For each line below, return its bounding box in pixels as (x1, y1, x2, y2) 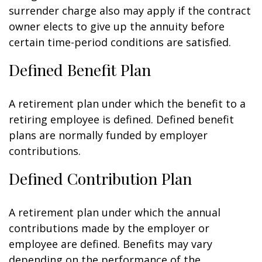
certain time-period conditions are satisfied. (9, 35, 231, 49)
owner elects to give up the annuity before (9, 19, 225, 33)
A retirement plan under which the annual (9, 205, 220, 219)
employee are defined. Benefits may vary (9, 237, 212, 251)
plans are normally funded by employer (9, 128, 208, 142)
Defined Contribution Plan (9, 168, 192, 189)
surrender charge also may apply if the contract (9, 4, 251, 18)
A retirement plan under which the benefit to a (9, 96, 246, 111)
